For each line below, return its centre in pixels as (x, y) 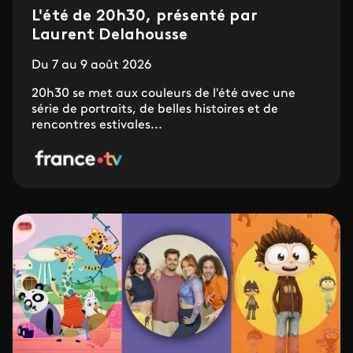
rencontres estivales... (97, 125)
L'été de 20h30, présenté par (145, 16)
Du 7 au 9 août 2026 (91, 65)
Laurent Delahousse (110, 35)
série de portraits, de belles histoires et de (155, 109)
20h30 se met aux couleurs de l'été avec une (163, 93)
